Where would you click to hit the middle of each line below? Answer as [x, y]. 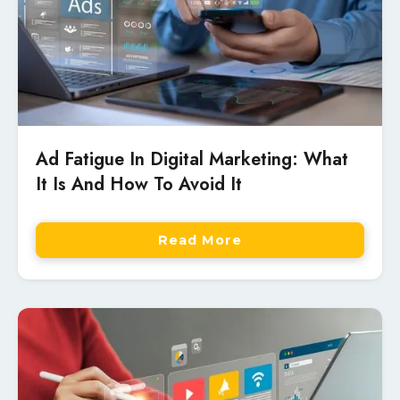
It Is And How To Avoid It [139, 185]
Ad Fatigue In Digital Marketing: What [192, 160]
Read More [200, 240]
